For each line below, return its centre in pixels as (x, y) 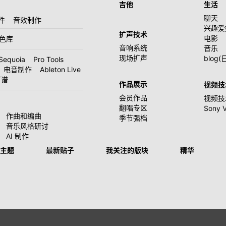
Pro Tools (48, 59)
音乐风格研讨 (27, 126)
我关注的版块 (127, 150)
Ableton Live (60, 69)
